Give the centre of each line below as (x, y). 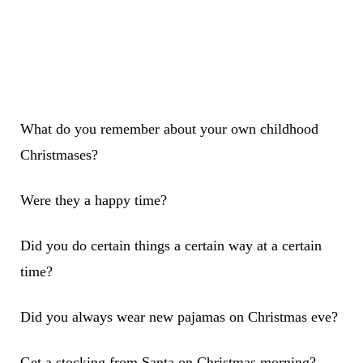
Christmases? (59, 155)
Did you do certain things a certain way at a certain (171, 246)
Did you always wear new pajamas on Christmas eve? (179, 317)
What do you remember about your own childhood (169, 129)
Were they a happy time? (93, 201)
